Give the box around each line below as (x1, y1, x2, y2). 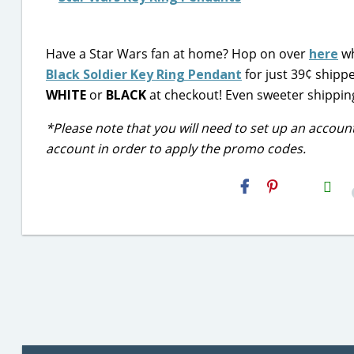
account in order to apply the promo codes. (46, 140, 306, 157)
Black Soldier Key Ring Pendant (46, 66, 242, 83)
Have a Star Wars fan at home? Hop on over (46, 45, 309, 62)
